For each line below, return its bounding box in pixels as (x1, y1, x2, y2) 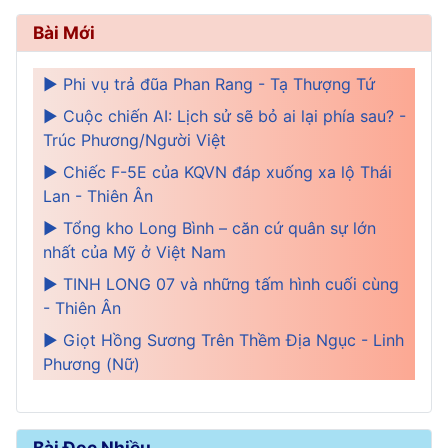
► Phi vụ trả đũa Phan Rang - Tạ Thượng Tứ (43, 73, 375, 94)
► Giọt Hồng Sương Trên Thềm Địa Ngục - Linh (43, 329, 404, 350)
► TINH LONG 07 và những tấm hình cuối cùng (43, 273, 399, 294)
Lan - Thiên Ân (43, 185, 153, 206)
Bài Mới (33, 21, 95, 43)
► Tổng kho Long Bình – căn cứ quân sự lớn (43, 217, 376, 238)
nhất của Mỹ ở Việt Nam (43, 241, 226, 262)
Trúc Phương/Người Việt (43, 129, 226, 150)
